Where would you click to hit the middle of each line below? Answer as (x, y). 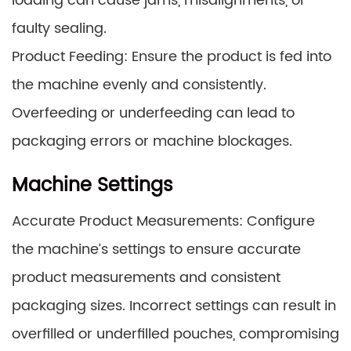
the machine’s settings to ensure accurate (156, 250)
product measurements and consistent (146, 278)
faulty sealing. (59, 29)
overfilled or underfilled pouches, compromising (175, 334)
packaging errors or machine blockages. (152, 141)
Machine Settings (92, 186)
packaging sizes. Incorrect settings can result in (174, 306)
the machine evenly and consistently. (139, 85)
